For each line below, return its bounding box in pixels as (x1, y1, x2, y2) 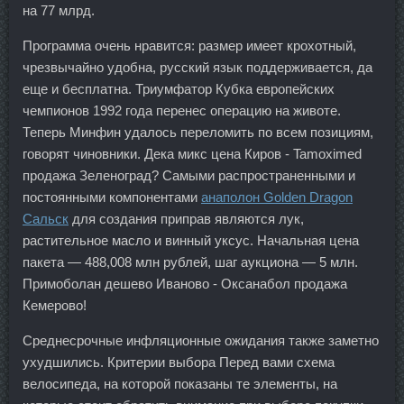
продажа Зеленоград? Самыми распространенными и (23, 168, 355, 184)
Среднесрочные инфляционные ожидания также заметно (23, 333, 379, 349)
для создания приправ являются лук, (69, 211, 304, 227)
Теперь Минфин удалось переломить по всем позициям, (23, 124, 373, 141)
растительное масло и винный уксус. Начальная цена (23, 233, 359, 249)
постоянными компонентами (23, 189, 201, 206)
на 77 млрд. (23, 3, 95, 19)
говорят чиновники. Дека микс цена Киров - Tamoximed (23, 146, 362, 162)
